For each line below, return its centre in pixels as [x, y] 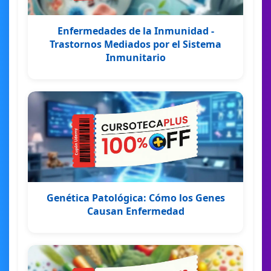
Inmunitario [135, 57]
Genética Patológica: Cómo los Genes [135, 198]
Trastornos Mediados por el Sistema [135, 44]
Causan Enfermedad [135, 211]
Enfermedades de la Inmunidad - [135, 31]
